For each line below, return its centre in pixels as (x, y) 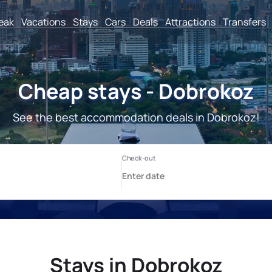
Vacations (43, 22)
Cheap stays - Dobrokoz (136, 91)
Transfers (244, 22)
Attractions (190, 22)
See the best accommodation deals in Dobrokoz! (136, 117)
